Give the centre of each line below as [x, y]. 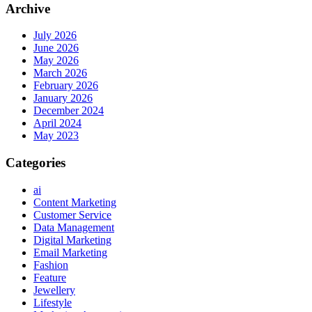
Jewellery [54, 290]
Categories [36, 163]
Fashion [51, 265]
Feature [50, 277]
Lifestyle [53, 302]
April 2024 [57, 123]
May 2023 [56, 136]
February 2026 [66, 86]
